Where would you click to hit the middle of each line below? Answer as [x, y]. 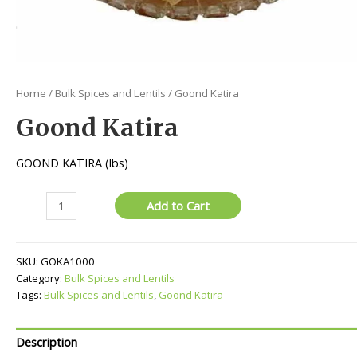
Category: [40, 278]
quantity [37, 237]
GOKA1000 [68, 261]
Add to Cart [178, 206]
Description [47, 342]
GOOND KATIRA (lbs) [72, 162]
